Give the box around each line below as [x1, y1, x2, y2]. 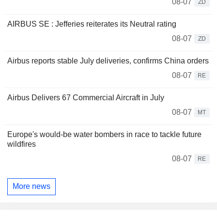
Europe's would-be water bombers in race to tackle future [7, 130, 201, 139]
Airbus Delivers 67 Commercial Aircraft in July [7, 93, 164, 102]
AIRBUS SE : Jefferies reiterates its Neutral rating [7, 19, 176, 28]
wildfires [7, 139, 36, 148]
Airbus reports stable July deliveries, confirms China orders [7, 56, 209, 65]
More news [13, 182, 50, 191]
